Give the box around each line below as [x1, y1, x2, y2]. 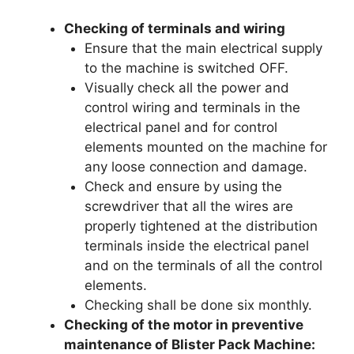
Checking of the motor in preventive [64, 316, 303, 333]
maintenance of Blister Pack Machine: [64, 336, 315, 352]
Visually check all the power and [84, 79, 289, 96]
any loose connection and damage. [84, 158, 307, 175]
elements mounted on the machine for [84, 138, 327, 155]
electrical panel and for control [84, 119, 277, 135]
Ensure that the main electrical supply [84, 40, 322, 56]
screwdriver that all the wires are [84, 198, 293, 214]
